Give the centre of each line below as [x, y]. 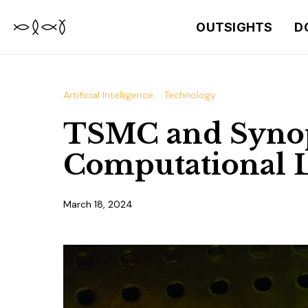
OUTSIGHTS [234, 27]
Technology [190, 95]
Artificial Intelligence [108, 95]
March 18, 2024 [98, 204]
